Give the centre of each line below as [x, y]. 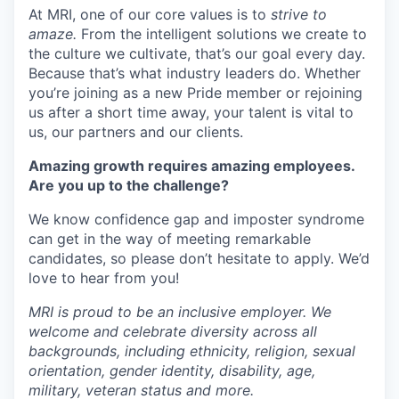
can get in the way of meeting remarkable [170, 239]
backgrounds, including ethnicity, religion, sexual [192, 351]
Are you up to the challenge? [129, 185]
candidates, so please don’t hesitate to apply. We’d [199, 258]
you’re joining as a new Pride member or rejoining [195, 93]
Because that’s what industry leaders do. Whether [195, 73]
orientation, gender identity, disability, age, [172, 370]
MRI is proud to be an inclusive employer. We [180, 312]
